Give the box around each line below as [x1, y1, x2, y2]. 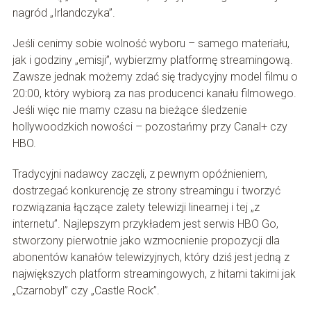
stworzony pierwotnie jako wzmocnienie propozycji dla [12, 234, 280, 248]
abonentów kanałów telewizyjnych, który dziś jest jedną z [12, 251, 289, 264]
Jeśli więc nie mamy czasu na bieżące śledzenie [12, 103, 247, 117]
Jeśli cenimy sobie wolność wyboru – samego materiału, [12, 37, 289, 51]
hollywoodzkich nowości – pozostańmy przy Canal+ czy [12, 120, 287, 134]
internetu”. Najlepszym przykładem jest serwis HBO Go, [12, 217, 278, 231]
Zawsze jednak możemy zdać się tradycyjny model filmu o [12, 70, 298, 84]
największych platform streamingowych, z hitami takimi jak [12, 267, 296, 281]
